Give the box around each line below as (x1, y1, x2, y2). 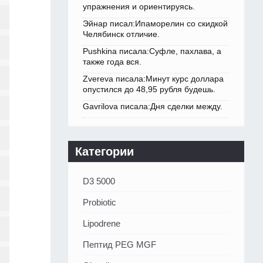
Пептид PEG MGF (83, 240, 156, 250)
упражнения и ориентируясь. (83, 2, 195, 12)
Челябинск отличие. (83, 29, 160, 39)
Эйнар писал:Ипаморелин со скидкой (83, 19, 228, 29)
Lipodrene (83, 218, 120, 229)
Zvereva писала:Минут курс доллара (83, 74, 224, 84)
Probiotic (83, 197, 116, 208)
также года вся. (83, 57, 141, 67)
